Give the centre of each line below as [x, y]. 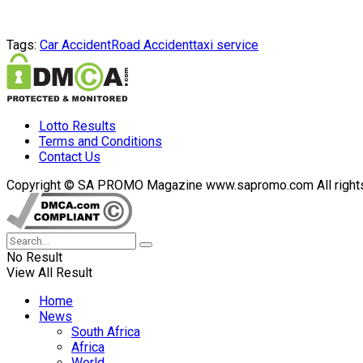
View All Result [49, 272]
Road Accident [152, 45]
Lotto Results [77, 126]
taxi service [226, 45]
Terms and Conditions [100, 141]
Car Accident [75, 45]
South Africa [106, 331]
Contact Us [70, 156]
